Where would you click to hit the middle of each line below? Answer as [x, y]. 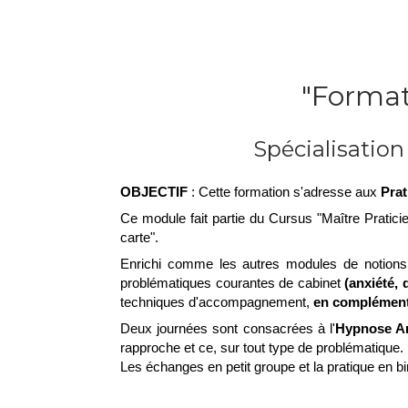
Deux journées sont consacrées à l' [228, 328]
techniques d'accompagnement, [217, 302]
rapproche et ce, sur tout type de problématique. [262, 347]
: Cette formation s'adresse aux [284, 192]
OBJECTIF [154, 192]
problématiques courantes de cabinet [233, 283]
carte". [139, 237]
